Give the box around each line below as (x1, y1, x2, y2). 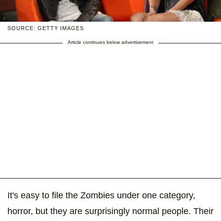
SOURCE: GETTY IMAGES (7, 25, 84, 32)
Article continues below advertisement (68, 39, 153, 45)
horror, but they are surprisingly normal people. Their (7, 206, 214, 217)
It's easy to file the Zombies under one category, (7, 190, 195, 201)
